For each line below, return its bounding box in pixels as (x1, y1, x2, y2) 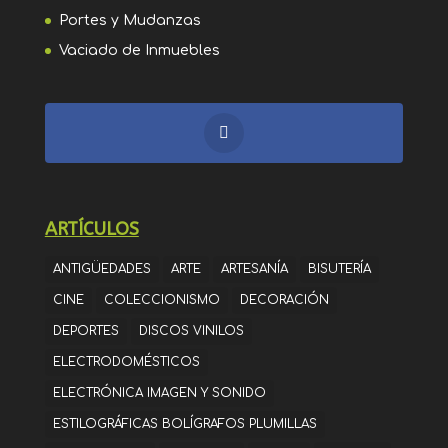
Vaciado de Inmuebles (58, 43, 220, 59)
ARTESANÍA (220, 261, 288, 276)
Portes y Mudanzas (58, 13, 201, 29)
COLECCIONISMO (103, 292, 220, 307)
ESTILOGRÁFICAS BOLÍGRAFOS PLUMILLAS (52, 416, 317, 431)
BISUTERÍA (307, 261, 371, 276)
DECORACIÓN (239, 292, 329, 307)
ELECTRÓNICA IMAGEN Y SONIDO (52, 385, 266, 400)
